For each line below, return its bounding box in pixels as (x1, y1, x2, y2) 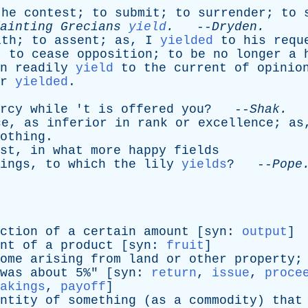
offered (121, 102, 174, 116)
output (242, 225, 287, 239)
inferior (47, 116, 107, 130)
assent (54, 34, 100, 47)
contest (24, 6, 77, 20)
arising (30, 252, 83, 266)
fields (174, 144, 219, 157)
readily (15, 61, 68, 75)
